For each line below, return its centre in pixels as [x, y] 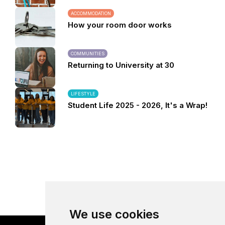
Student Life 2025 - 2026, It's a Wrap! [138, 105]
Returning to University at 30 [121, 65]
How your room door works [120, 25]
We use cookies [114, 214]
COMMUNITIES [88, 53]
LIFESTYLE [83, 94]
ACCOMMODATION [91, 13]
